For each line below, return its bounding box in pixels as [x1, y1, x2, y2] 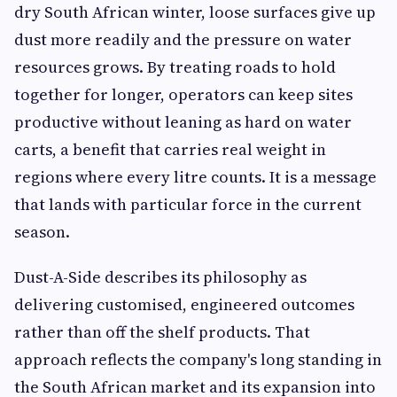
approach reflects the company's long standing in [14, 348, 382, 371]
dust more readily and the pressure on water [14, 28, 352, 51]
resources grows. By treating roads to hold [14, 56, 336, 79]
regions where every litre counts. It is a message [14, 166, 377, 189]
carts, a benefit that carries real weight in [14, 138, 326, 161]
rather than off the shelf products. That [14, 321, 310, 344]
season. [14, 221, 70, 244]
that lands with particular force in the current [14, 193, 362, 216]
